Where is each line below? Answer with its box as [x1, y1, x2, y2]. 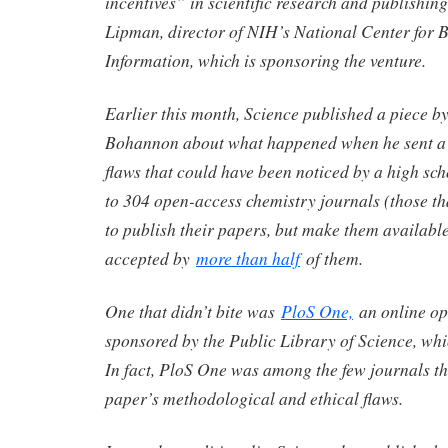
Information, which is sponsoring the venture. [105, 48, 426, 73]
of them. [300, 246, 363, 271]
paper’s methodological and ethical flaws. [105, 385, 403, 410]
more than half [196, 246, 300, 271]
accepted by [105, 246, 196, 271]
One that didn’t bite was [105, 298, 281, 323]
